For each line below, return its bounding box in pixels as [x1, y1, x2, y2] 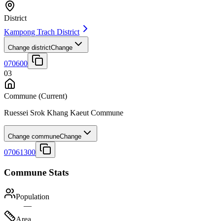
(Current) [37, 92, 67, 101]
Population [16, 192, 49, 201]
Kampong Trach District [4, 28, 79, 37]
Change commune [8, 133, 60, 141]
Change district [8, 44, 51, 52]
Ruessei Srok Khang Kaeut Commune [4, 109, 123, 117]
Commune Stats [4, 167, 69, 178]
